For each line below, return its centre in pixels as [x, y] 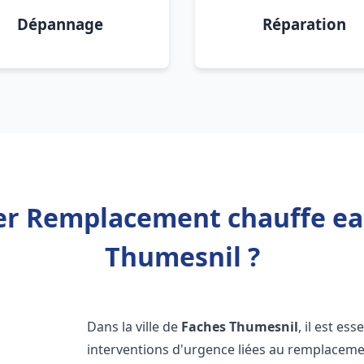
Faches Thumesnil [240, 327]
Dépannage [60, 24]
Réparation [304, 24]
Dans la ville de [134, 327]
